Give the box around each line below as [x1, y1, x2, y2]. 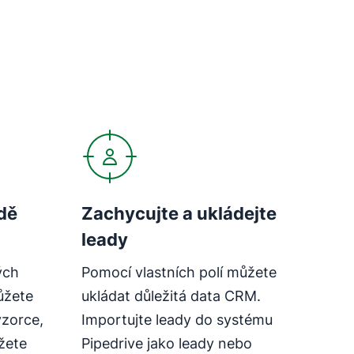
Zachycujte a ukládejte [81, 202, 277, 224]
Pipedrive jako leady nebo [81, 334, 252, 352]
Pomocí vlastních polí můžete [81, 263, 277, 281]
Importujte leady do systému [81, 311, 273, 328]
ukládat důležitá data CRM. [81, 287, 261, 304]
